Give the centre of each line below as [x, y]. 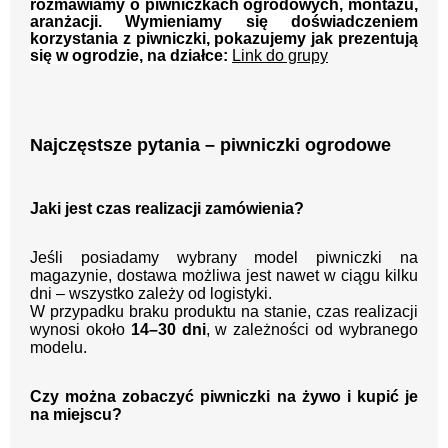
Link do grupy [280, 56]
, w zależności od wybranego [312, 330]
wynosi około [80, 330]
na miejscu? [76, 415]
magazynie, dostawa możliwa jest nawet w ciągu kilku [224, 276]
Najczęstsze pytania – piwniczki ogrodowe [210, 145]
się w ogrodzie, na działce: [131, 56]
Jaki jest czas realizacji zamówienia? [167, 209]
